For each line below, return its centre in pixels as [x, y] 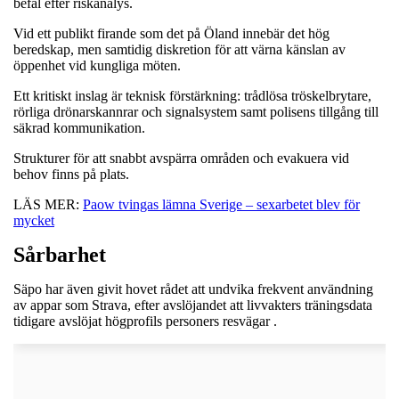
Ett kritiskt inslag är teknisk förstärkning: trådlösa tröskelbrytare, [192, 95]
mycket [34, 220]
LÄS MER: [48, 204]
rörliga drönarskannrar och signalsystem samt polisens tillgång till [196, 111]
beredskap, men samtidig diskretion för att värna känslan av [179, 49]
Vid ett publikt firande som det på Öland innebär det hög [171, 33]
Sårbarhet [60, 254]
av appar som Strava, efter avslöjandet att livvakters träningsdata [193, 305]
